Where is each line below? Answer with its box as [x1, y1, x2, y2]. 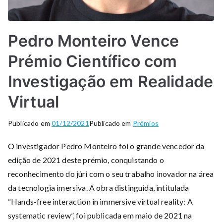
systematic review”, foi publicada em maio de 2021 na [8, 210, 192, 220]
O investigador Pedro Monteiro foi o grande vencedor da [8, 141, 205, 151]
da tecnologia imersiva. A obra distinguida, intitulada [8, 182, 189, 192]
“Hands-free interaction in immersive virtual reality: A [8, 196, 193, 206]
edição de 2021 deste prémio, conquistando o [8, 155, 164, 165]
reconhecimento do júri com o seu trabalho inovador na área [8, 168, 214, 178]
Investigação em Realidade [8, 71, 214, 91]
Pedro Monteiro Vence [8, 31, 179, 51]
